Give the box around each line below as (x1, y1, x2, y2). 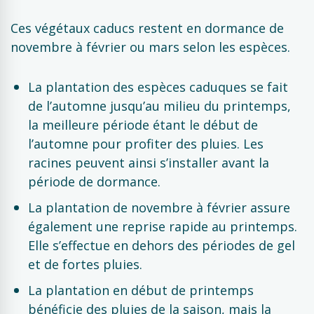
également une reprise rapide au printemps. (28, 218, 297, 235)
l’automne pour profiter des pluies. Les (28, 135, 264, 152)
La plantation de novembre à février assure (28, 199, 290, 216)
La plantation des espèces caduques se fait (28, 78, 288, 95)
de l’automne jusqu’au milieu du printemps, (28, 97, 291, 114)
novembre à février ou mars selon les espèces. (11, 39, 290, 55)
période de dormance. (28, 173, 161, 190)
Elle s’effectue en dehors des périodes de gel (28, 237, 295, 254)
